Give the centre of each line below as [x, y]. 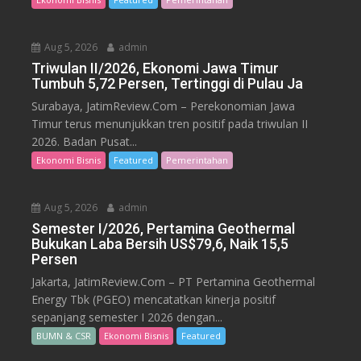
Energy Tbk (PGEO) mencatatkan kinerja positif [154, 300]
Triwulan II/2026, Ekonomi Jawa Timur [156, 68]
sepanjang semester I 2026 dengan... [127, 317]
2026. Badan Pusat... [85, 142]
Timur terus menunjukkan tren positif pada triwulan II [170, 124]
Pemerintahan [197, 160]
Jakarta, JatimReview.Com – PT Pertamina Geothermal [174, 282]
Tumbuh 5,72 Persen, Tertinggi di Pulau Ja [168, 84]
